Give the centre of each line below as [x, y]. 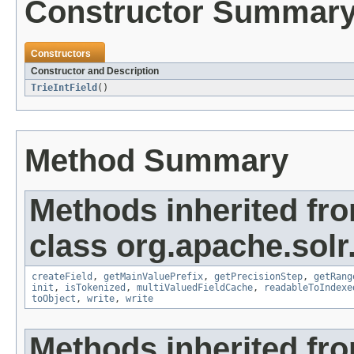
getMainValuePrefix [153, 277]
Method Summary [156, 161]
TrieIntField [64, 88]
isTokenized [95, 288]
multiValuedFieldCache [195, 288]
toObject [54, 299]
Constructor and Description [95, 72]
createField [62, 277]
